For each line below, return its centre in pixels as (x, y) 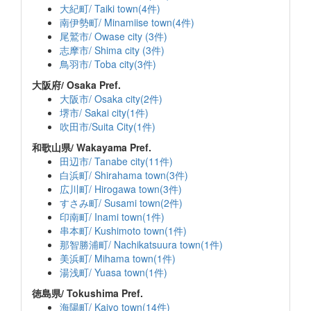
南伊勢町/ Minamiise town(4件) (127, 22)
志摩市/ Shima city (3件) (112, 50)
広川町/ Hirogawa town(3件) (121, 189)
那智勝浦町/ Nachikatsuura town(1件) (141, 244)
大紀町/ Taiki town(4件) (110, 8)
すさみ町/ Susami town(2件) (121, 203)
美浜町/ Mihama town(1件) (118, 258)
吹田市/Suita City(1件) (108, 126)
